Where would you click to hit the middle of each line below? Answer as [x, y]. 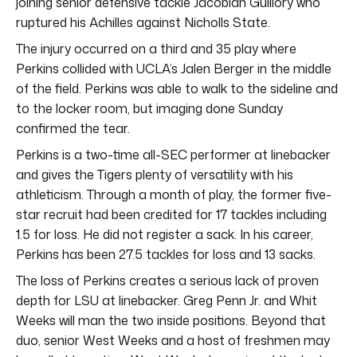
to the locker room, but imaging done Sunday [149, 108]
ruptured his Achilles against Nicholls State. [143, 22]
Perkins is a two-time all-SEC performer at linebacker [173, 154]
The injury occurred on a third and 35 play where [156, 48]
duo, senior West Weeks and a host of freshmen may [173, 340]
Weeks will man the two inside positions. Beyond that [171, 320]
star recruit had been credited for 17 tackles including [171, 214]
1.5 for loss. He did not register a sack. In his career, [165, 234]
